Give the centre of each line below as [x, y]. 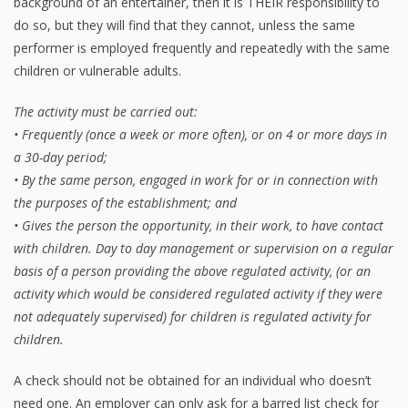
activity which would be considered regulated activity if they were [198, 293]
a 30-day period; [61, 157]
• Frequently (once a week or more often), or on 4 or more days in [200, 134]
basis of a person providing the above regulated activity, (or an [192, 270]
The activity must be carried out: [106, 111]
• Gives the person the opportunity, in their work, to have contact [199, 225]
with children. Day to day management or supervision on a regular [204, 248]
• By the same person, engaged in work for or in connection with [196, 179]
